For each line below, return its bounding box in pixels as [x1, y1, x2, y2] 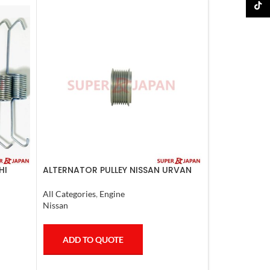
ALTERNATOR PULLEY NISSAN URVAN [42, 163, 192, 176]
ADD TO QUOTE [62, 234, 124, 245]
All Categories [42, 189, 96, 199]
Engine [99, 189, 125, 199]
